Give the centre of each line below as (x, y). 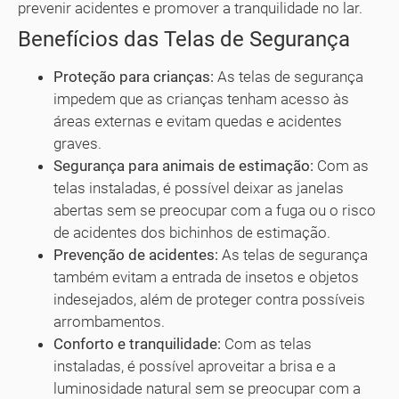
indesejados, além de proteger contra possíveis (209, 299)
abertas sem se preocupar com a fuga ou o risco (215, 210)
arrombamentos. (109, 321)
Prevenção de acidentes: (136, 254)
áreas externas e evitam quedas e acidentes (198, 121)
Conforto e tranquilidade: (137, 343)
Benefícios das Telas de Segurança (184, 39)
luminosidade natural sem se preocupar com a (207, 388)
